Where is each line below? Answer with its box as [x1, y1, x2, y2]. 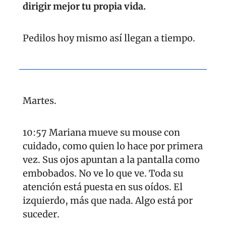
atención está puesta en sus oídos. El [23, 181, 183, 193]
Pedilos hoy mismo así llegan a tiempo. [23, 32, 195, 44]
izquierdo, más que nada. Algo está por [23, 195, 193, 207]
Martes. [23, 95, 56, 107]
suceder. [23, 208, 60, 220]
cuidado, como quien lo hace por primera [23, 140, 203, 152]
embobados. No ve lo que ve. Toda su [23, 167, 183, 180]
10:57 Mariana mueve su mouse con [23, 127, 180, 139]
